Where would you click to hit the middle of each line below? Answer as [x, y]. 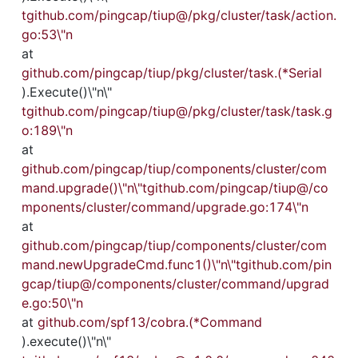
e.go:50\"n [52, 303]
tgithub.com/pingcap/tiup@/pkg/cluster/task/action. [179, 15]
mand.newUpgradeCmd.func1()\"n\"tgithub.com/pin [177, 265]
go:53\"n [47, 34]
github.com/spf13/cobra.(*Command [150, 322]
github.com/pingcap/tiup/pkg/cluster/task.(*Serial [172, 73]
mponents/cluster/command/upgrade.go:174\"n [165, 207]
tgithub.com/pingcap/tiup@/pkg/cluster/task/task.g [177, 111]
